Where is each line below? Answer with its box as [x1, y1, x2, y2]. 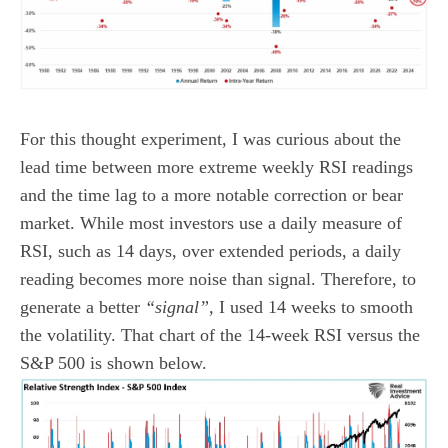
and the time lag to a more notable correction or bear [20, 184, 403, 205]
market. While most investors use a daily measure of [20, 212, 402, 233]
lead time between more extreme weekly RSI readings [20, 156, 413, 177]
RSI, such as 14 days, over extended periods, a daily [20, 240, 401, 261]
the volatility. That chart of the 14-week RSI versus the [20, 324, 420, 345]
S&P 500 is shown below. [20, 352, 207, 373]
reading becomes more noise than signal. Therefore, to [20, 268, 416, 289]
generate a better [20, 296, 140, 317]
